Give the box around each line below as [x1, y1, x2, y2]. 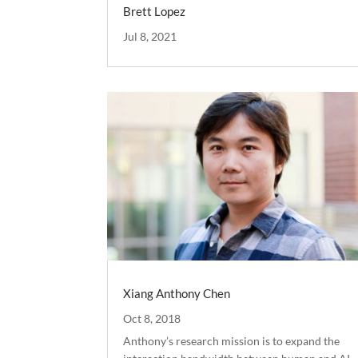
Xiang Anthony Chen [123, 285, 231, 300]
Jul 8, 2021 [123, 30, 177, 44]
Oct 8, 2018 [123, 311, 181, 325]
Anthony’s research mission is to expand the [123, 333, 340, 348]
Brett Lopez [123, 4, 186, 19]
